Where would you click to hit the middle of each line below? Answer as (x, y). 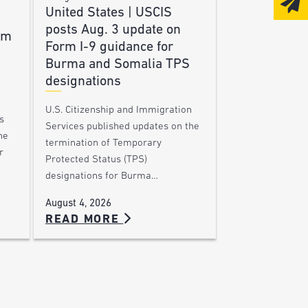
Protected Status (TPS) (96, 159)
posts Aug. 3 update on (113, 30)
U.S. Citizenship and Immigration (118, 110)
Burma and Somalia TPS (117, 64)
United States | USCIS (108, 13)
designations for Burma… (101, 176)
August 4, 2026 (78, 203)
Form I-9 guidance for (109, 47)
